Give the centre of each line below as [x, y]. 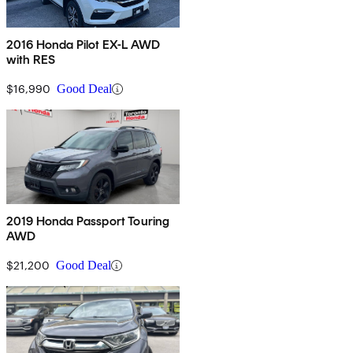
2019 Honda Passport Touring [88, 221]
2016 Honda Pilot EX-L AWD [83, 45]
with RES [31, 60]
